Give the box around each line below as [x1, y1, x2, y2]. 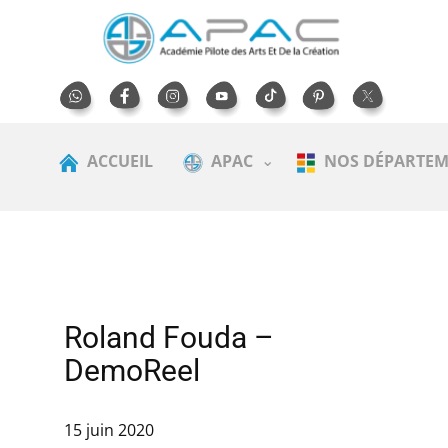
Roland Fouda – [64, 320, 274, 355]
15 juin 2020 [64, 419, 154, 442]
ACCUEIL [87, 150, 153, 173]
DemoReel [64, 353, 200, 388]
